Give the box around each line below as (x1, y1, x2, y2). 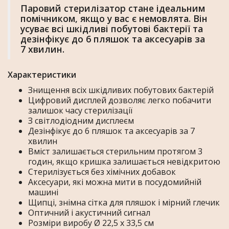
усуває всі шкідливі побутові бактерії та (20, 22, 203, 35)
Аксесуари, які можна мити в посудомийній (28, 176, 201, 188)
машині (28, 187, 58, 198)
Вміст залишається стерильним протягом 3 (28, 146, 202, 157)
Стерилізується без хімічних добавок (28, 166, 176, 178)
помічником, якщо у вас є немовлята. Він (20, 12, 208, 25)
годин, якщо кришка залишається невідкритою (28, 156, 220, 168)
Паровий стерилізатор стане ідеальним (20, 2, 205, 15)
